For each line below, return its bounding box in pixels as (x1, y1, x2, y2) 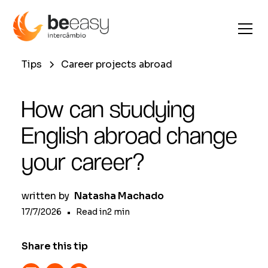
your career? (22, 148, 144, 175)
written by (22, 190, 69, 202)
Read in (76, 206, 107, 217)
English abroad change (22, 121, 237, 149)
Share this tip (22, 240, 88, 252)
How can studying (22, 95, 195, 123)
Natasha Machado (74, 190, 164, 202)
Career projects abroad (61, 58, 172, 71)
